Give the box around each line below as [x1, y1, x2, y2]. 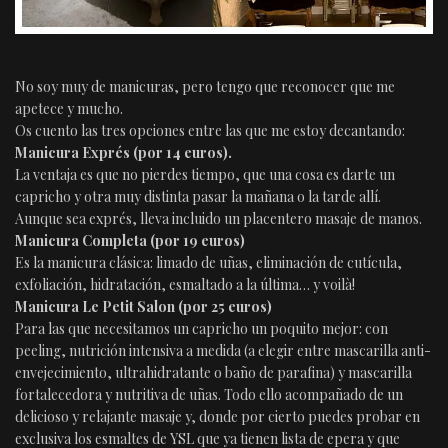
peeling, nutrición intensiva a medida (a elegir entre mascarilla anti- [15, 340, 431, 360]
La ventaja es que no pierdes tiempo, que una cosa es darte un [15, 164, 395, 184]
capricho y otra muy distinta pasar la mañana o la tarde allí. [15, 186, 381, 206]
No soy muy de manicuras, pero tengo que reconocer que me [15, 76, 395, 96]
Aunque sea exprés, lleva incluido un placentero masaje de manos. [15, 208, 422, 228]
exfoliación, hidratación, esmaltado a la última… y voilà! [15, 274, 355, 294]
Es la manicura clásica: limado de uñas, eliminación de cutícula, [15, 252, 402, 272]
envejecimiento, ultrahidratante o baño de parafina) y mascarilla [15, 362, 412, 382]
